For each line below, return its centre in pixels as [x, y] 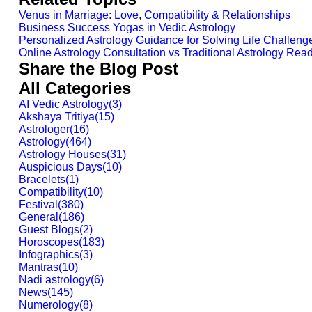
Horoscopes [49, 242]
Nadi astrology [55, 280]
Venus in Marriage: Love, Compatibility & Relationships [155, 15]
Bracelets [42, 179]
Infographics [49, 255]
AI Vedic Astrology [64, 104]
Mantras [39, 267]
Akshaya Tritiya [57, 117]
